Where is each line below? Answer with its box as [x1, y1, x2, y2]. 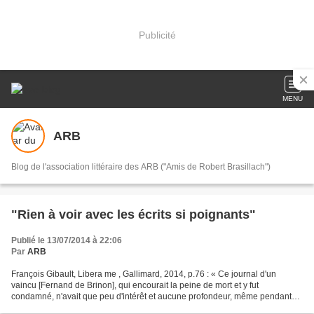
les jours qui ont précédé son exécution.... [11, 303, 169, 313]
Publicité [138, 29, 176, 41]
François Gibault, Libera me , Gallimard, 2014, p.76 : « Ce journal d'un [11, 269, 276, 279]
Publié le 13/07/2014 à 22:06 [11, 235, 122, 245]
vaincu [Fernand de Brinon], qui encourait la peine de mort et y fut [11, 280, 259, 290]
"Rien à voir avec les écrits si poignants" [11, 207, 256, 221]
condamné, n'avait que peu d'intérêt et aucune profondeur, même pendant [11, 292, 292, 301]
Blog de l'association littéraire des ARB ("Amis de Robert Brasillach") [11, 162, 271, 172]
